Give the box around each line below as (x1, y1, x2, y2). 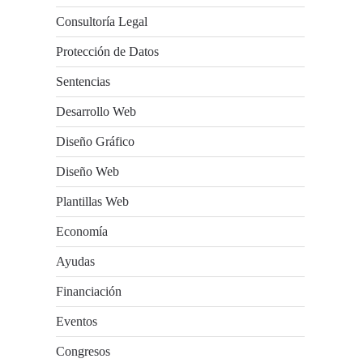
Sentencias (56, 75, 111, 88)
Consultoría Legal (56, 15, 148, 28)
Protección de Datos (56, 45, 160, 58)
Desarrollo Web (56, 105, 137, 118)
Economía (56, 224, 109, 238)
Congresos (56, 344, 111, 358)
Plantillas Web (56, 194, 130, 208)
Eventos (56, 314, 98, 328)
